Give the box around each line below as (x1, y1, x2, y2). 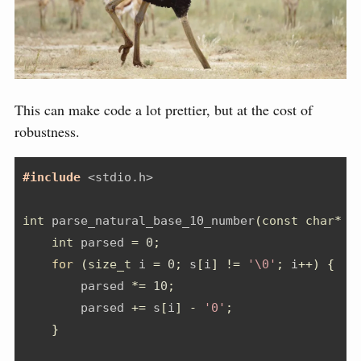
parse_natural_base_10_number (44, 213, 255, 228)
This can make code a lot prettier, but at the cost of (15, 99, 313, 119)
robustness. (15, 121, 80, 141)
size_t (88, 256, 131, 272)
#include (23, 169, 88, 185)
